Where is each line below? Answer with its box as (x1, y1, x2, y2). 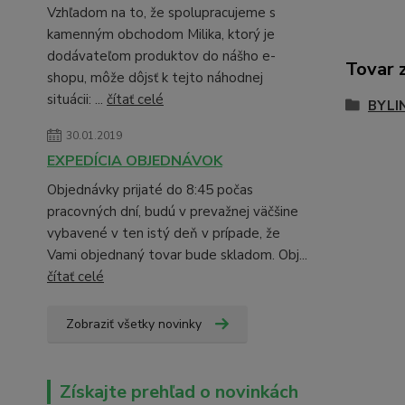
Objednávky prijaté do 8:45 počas (47, 181, 253, 199)
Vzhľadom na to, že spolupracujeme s (47, 4, 276, 22)
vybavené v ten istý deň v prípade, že (47, 224, 280, 242)
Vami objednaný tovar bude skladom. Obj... (47, 246, 307, 264)
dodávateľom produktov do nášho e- (47, 47, 276, 65)
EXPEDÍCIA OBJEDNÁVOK (47, 151, 222, 171)
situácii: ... (47, 90, 107, 108)
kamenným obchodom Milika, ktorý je (47, 25, 275, 43)
